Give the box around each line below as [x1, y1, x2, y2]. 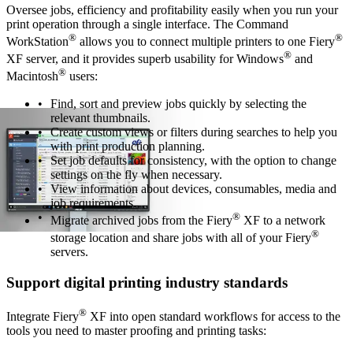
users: [66, 69, 98, 84]
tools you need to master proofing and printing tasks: [6, 323, 266, 337]
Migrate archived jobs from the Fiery [50, 213, 232, 227]
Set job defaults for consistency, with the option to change [50, 153, 336, 167]
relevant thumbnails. [50, 110, 150, 124]
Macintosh [6, 69, 58, 84]
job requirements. [50, 195, 136, 210]
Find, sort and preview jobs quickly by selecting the [50, 96, 307, 110]
